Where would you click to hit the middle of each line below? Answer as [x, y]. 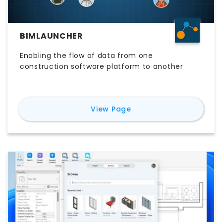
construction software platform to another [102, 67]
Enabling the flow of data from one [86, 56]
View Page [111, 109]
